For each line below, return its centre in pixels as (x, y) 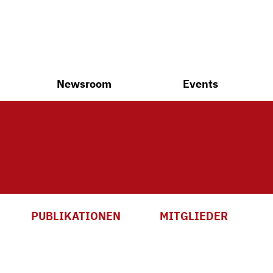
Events (200, 84)
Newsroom (84, 84)
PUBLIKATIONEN (76, 216)
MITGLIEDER (194, 216)
